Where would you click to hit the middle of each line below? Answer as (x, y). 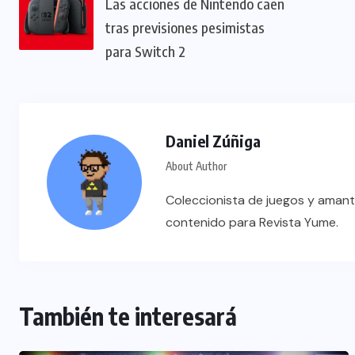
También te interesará (128, 317)
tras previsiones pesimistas (185, 28)
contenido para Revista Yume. (252, 223)
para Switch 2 (145, 52)
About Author (196, 166)
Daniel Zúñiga (213, 141)
